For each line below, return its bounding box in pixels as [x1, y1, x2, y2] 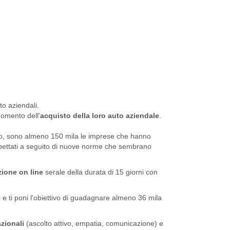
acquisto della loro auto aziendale [40, 111, 159, 120]
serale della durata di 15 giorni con [43, 168, 158, 177]
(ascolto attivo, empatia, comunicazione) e [24, 219, 163, 228]
